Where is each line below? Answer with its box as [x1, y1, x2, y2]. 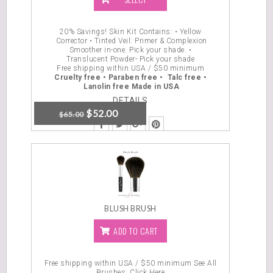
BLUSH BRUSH [104, 204, 157, 213]
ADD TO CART [113, 224, 158, 237]
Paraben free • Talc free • [108, 73, 207, 82]
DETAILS [113, 96, 148, 105]
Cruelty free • [54, 73, 108, 82]
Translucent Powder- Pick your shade [66, 55, 195, 63]
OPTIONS [116, 16, 145, 29]
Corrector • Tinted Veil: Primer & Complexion [54, 37, 207, 45]
